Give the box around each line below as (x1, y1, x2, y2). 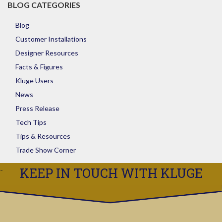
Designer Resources (15, 49, 78, 57)
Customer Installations (15, 35, 87, 43)
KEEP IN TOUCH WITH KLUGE (19, 165, 203, 181)
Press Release (15, 104, 59, 112)
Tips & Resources (15, 132, 70, 140)
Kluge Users (15, 76, 54, 85)
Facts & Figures (15, 62, 63, 71)
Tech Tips (15, 118, 47, 126)
